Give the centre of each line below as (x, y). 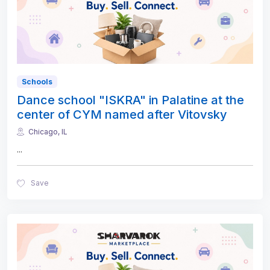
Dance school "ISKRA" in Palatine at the (130, 100)
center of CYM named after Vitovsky (122, 114)
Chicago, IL (48, 131)
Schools (37, 81)
